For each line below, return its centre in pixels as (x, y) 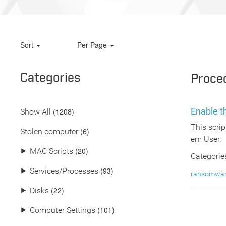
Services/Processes (64, 171)
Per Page (93, 45)
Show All (36, 112)
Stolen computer (49, 131)
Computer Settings (63, 210)
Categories (50, 78)
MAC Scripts (51, 151)
